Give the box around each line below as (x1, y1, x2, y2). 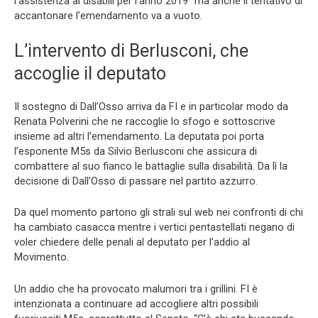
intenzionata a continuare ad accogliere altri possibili (14, 297, 258, 310)
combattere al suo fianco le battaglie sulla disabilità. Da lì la (14, 160, 287, 173)
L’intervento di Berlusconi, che (14, 40, 248, 62)
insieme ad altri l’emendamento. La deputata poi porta (14, 130, 264, 143)
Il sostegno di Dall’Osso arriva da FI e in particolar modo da (14, 100, 288, 114)
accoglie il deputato (14, 63, 166, 84)
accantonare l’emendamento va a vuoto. (14, 9, 202, 22)
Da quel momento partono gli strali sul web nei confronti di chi (14, 206, 303, 219)
